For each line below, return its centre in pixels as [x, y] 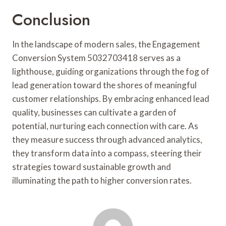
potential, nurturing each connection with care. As [105, 126]
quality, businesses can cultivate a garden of [94, 112]
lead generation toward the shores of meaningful [104, 85]
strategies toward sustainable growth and [92, 166]
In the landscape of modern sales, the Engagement [106, 44]
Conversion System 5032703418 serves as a [96, 58]
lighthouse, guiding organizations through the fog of [111, 71]
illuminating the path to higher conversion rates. [102, 180]
